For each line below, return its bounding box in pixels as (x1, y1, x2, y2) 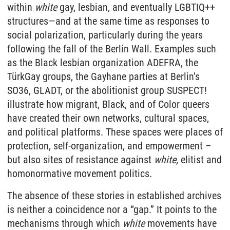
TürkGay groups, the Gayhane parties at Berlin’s (7, 70, 200, 83)
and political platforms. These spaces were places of (7, 126, 223, 138)
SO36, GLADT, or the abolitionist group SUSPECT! (7, 84, 207, 97)
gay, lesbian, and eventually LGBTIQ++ (57, 1, 215, 13)
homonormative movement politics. (7, 167, 152, 180)
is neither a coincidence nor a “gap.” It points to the (7, 203, 217, 216)
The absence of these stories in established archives (7, 189, 221, 202)
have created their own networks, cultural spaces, (7, 112, 209, 124)
